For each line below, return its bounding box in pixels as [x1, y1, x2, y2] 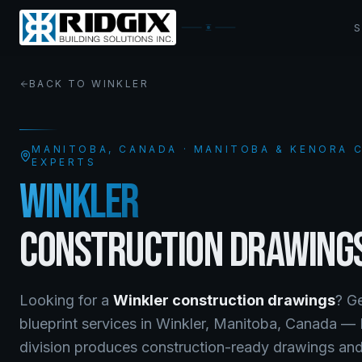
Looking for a [19, 292, 113, 309]
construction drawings [172, 292, 335, 309]
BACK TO [29, 78, 92, 90]
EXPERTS [32, 156, 97, 168]
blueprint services [19, 315, 137, 332]
